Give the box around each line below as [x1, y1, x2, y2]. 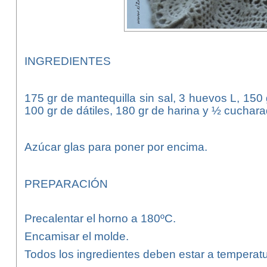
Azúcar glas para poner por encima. [24, 141, 207, 153]
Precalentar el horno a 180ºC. [24, 212, 176, 225]
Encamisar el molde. [24, 230, 129, 243]
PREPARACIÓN [24, 177, 108, 190]
